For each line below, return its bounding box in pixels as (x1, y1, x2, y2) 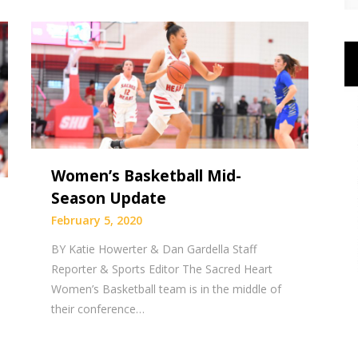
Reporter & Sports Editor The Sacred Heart (51, 261, 273, 276)
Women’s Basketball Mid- (51, 165, 242, 186)
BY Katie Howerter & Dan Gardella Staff (51, 241, 257, 257)
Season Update (51, 187, 167, 209)
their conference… (51, 300, 145, 316)
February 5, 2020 (51, 212, 143, 228)
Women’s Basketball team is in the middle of (51, 280, 282, 296)
